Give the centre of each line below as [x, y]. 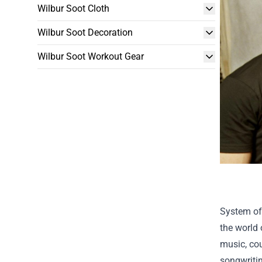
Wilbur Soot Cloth [73, 8]
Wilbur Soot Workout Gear [91, 56]
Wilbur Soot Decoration [85, 32]
